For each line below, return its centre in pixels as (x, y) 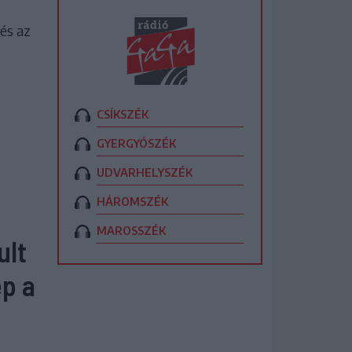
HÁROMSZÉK (132, 201)
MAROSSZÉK (131, 230)
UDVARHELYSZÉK (145, 172)
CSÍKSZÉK (123, 114)
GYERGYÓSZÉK (136, 143)
